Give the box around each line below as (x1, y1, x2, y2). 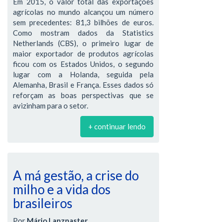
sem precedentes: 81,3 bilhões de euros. (13, 18, 154, 27)
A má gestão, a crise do (13, 167, 139, 183)
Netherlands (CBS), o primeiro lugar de (13, 39, 154, 48)
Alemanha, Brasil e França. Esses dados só (13, 80, 154, 89)
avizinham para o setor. (13, 101, 88, 110)
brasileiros (13, 195, 72, 211)
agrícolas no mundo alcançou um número (13, 7, 154, 16)
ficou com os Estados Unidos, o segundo (13, 59, 154, 68)
